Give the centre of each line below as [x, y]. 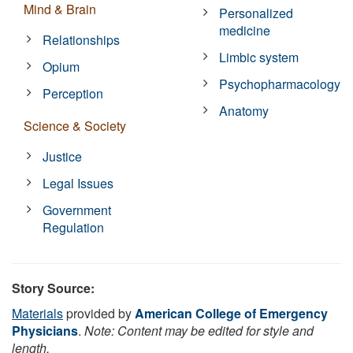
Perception [73, 93]
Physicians [45, 330]
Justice [63, 156]
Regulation [74, 227]
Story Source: [53, 288]
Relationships [82, 39]
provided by [99, 313]
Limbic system [259, 57]
